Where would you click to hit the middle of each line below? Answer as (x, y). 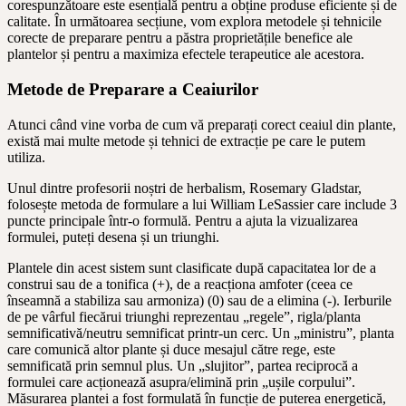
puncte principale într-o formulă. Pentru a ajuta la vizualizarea (183, 220)
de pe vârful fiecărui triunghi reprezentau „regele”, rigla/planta (184, 316)
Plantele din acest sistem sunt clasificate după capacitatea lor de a (192, 267)
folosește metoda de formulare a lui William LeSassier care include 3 (202, 204)
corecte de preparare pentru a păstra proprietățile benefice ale (180, 38)
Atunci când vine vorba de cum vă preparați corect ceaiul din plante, (202, 124)
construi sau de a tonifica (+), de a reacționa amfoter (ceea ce (180, 284)
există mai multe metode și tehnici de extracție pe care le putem (186, 140)
